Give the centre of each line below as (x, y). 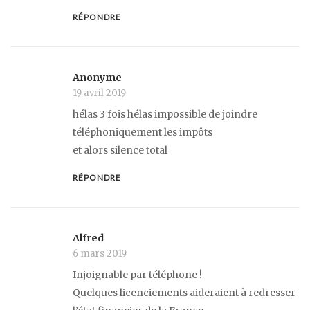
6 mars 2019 (100, 254)
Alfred (88, 238)
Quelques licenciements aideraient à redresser (184, 293)
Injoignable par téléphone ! (137, 275)
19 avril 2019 (99, 93)
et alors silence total (120, 150)
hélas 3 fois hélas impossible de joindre (165, 114)
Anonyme (97, 78)
